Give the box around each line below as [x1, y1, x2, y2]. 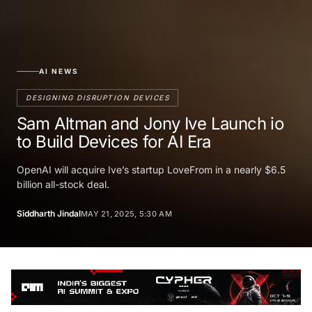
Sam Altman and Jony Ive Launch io [17, 113, 284, 134]
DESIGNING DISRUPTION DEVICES [26, 93, 169, 102]
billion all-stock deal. [17, 178, 109, 190]
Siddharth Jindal [17, 208, 81, 219]
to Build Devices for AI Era [17, 131, 211, 152]
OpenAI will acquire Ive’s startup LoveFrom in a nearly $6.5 [17, 163, 286, 175]
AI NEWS [39, 66, 79, 75]
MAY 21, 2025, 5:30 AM [81, 208, 172, 219]
